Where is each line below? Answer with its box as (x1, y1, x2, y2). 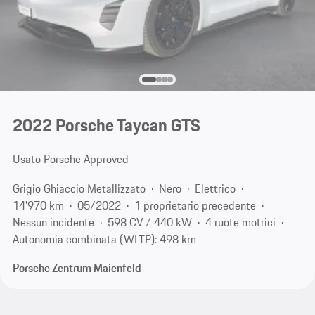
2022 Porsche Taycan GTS (12, 112, 200, 139)
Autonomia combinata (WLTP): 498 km (12, 230, 196, 247)
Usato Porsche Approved (12, 150, 129, 168)
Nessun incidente (12, 213, 94, 231)
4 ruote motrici (205, 213, 276, 231)
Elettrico (194, 179, 236, 197)
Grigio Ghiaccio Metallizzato (12, 179, 146, 197)
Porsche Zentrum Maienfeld (12, 259, 141, 277)
